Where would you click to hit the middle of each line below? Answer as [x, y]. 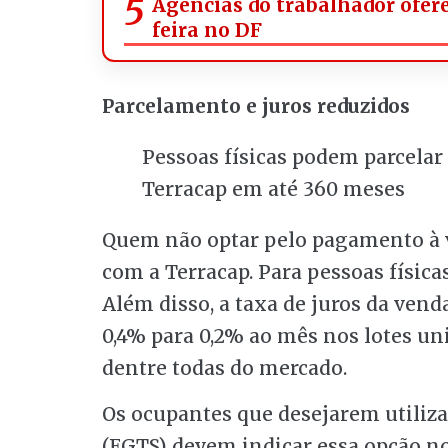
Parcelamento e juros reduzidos [256, 105]
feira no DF [207, 29]
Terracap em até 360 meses [273, 188]
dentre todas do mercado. [224, 367]
